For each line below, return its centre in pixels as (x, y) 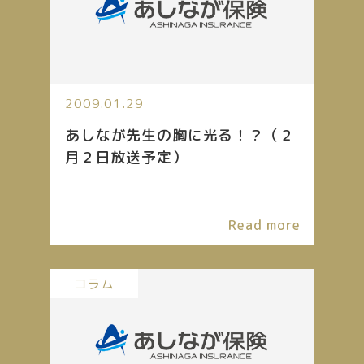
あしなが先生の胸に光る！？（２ (180, 136)
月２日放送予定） (126, 158)
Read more (264, 225)
